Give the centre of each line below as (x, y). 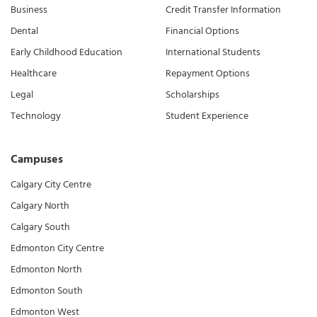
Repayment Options (208, 74)
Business (29, 10)
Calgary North (40, 206)
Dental (24, 31)
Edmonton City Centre (57, 248)
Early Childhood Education (67, 52)
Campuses (37, 160)
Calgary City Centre (51, 185)
